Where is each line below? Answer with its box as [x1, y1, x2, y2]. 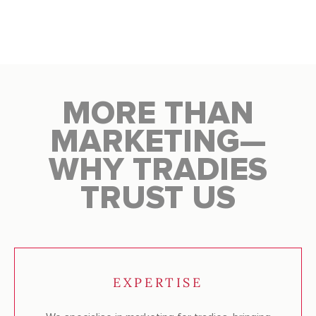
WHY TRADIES [49, 150, 267, 190]
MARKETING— [50, 122, 266, 162]
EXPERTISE [113, 274, 203, 291]
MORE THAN [62, 94, 254, 134]
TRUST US [80, 178, 236, 219]
